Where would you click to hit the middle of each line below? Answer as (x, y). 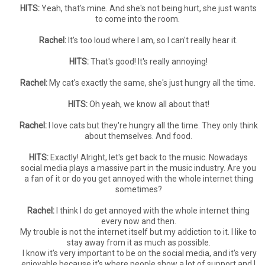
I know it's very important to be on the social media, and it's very (138, 253)
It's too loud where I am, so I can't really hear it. (152, 40)
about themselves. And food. (138, 136)
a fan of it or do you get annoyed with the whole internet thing (138, 179)
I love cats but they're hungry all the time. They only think (152, 125)
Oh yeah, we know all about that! (148, 104)
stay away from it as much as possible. (138, 243)
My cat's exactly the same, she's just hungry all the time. (152, 83)
